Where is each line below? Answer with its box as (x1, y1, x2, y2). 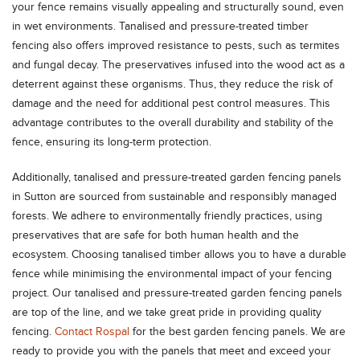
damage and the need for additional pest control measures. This (12, 96, 330, 110)
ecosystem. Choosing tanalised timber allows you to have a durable (12, 247, 346, 261)
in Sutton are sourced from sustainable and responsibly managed (12, 190, 337, 203)
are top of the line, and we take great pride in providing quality (12, 305, 321, 319)
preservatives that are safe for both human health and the (12, 228, 299, 242)
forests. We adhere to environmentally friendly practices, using (12, 209, 322, 223)
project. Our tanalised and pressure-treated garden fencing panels (12, 286, 342, 300)
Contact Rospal (55, 325, 129, 338)
